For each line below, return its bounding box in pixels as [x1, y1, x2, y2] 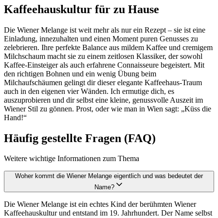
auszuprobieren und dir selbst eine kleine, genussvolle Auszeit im [4, 95, 203, 104]
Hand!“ [4, 113, 27, 122]
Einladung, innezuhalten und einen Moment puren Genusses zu [4, 34, 198, 43]
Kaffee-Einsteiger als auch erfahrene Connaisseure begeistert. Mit [4, 60, 204, 69]
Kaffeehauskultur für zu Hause [4, 2, 159, 16]
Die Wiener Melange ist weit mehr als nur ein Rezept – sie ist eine [4, 25, 205, 34]
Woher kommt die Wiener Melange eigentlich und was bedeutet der [15, 172, 203, 180]
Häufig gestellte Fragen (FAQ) [4, 131, 156, 145]
